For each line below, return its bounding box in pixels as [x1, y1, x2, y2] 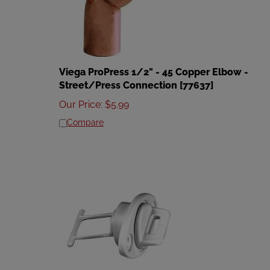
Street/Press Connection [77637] [59, 74, 213, 86]
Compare [67, 112, 104, 122]
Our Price [59, 93, 101, 105]
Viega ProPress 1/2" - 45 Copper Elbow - [59, 61, 248, 72]
